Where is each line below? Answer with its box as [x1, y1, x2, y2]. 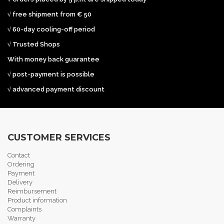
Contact [7, 151, 30, 159]
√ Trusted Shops [7, 40, 60, 48]
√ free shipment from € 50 [7, 10, 91, 18]
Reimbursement [7, 187, 56, 195]
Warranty [7, 214, 35, 222]
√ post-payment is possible [7, 70, 94, 78]
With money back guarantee [7, 55, 99, 63]
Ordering [7, 160, 34, 168]
